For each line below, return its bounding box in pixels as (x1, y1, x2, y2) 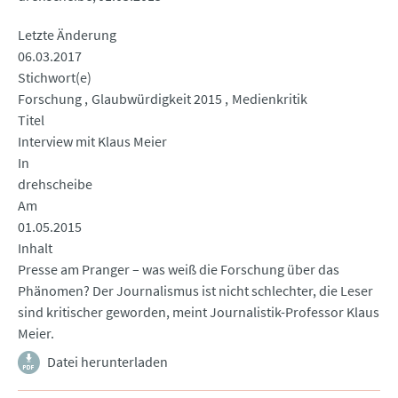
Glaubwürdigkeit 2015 (92, 90, 222, 108)
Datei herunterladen (47, 353, 168, 371)
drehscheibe (18, 175, 92, 194)
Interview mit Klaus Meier (18, 132, 167, 151)
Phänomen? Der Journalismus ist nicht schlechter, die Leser (18, 282, 373, 300)
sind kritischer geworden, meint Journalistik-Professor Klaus (18, 303, 379, 322)
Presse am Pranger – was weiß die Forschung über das (18, 260, 339, 279)
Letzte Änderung (18, 26, 116, 44)
